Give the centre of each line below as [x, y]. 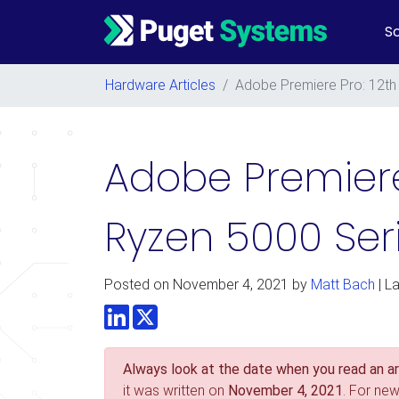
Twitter [178, 312]
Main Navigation [160, 41]
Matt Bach [343, 285]
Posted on [138, 285]
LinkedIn [154, 312]
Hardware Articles [160, 85]
